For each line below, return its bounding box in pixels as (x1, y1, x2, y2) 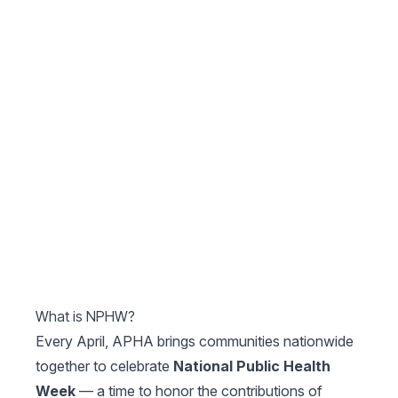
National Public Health (173, 357, 330, 376)
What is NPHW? (36, 307, 135, 326)
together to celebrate (36, 357, 173, 376)
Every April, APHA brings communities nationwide (36, 332, 354, 351)
